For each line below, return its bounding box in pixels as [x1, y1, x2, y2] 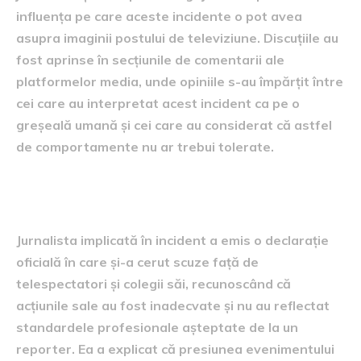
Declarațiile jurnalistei [16, 184, 251, 212]
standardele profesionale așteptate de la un [16, 319, 298, 335]
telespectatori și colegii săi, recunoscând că [16, 276, 291, 292]
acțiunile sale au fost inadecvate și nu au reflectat [16, 297, 330, 313]
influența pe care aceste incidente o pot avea [16, 8, 302, 24]
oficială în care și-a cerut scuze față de [16, 254, 259, 270]
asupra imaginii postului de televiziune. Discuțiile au [16, 30, 338, 46]
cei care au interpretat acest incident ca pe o [16, 95, 300, 111]
